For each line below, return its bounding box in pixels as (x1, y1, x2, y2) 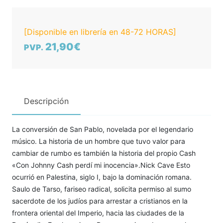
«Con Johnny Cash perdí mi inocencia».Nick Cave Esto (12, 161, 190, 170)
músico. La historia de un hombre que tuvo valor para (12, 137, 185, 146)
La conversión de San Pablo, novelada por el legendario (12, 125, 193, 134)
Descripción (24, 96, 69, 107)
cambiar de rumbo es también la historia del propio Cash (12, 149, 196, 158)
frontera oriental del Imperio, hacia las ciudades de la (12, 209, 184, 218)
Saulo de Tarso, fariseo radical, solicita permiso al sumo (12, 185, 191, 194)
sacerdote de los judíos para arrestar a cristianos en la (12, 197, 188, 206)
